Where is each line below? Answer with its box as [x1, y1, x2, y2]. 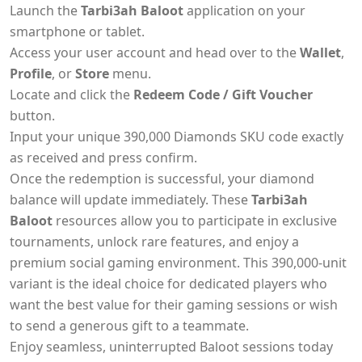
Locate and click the [10, 86, 133, 103]
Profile [10, 65, 52, 82]
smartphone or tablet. [10, 23, 145, 40]
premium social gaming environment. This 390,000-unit [10, 254, 347, 271]
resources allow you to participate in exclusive [53, 212, 337, 229]
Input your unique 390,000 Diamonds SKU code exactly [10, 128, 343, 145]
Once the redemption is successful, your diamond [10, 170, 314, 187]
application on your [183, 2, 305, 19]
